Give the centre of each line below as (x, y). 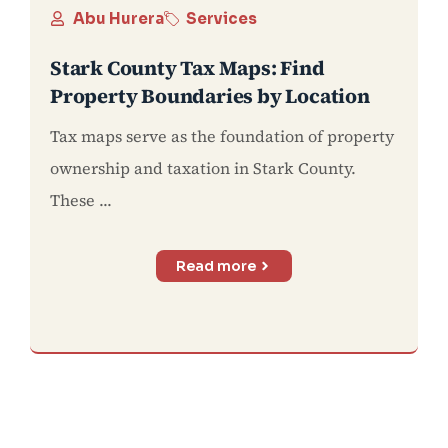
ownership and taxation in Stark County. (203, 167)
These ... (81, 199)
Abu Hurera (118, 18)
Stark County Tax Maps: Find (187, 67)
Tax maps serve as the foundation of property (222, 135)
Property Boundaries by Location (210, 95)
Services (221, 18)
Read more (216, 265)
